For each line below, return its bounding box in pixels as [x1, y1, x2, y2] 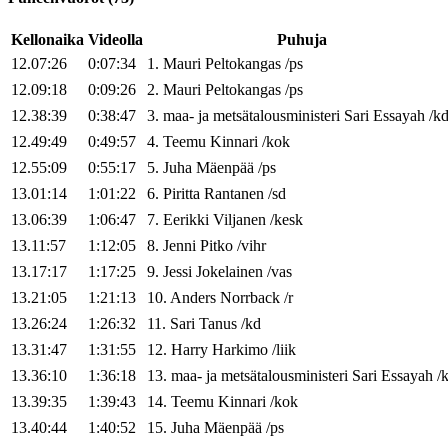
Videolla [88, 31, 143, 49]
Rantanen [204, 185, 264, 203]
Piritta [163, 185, 200, 203]
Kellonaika [11, 31, 84, 49]
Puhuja [277, 31, 327, 49]
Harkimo [212, 341, 268, 359]
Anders [170, 289, 216, 307]
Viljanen [213, 211, 266, 229]
